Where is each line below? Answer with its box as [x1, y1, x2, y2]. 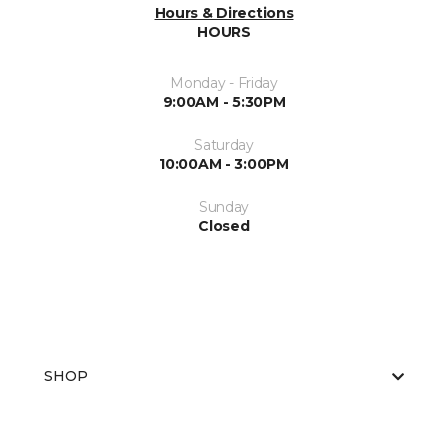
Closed [198, 217, 250, 235]
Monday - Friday [170, 74, 278, 92]
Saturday [194, 136, 254, 154]
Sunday [198, 198, 250, 216]
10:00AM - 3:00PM [159, 155, 289, 173]
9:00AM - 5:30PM [162, 93, 286, 111]
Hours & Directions [154, 4, 294, 22]
